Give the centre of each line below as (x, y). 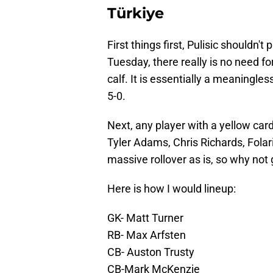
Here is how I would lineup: (172, 189)
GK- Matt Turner (145, 218)
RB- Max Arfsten (147, 235)
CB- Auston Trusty (151, 252)
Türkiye (136, 13)
